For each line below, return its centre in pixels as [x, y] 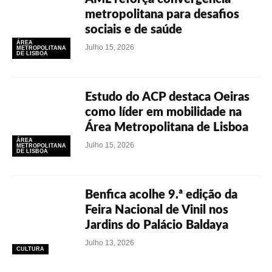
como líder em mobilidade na [163, 112]
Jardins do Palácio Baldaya [157, 225]
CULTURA [30, 249]
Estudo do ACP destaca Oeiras [167, 97]
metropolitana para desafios [162, 15]
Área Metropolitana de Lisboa [167, 127]
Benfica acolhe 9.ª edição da [161, 195]
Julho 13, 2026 [110, 243]
